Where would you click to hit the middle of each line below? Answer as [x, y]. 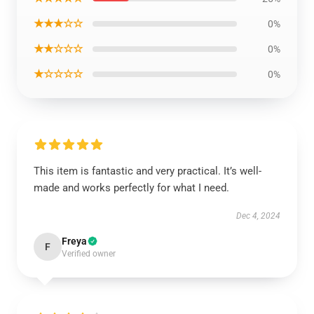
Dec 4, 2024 [258, 216]
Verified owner [89, 254]
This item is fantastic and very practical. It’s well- [148, 171]
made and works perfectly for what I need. [133, 188]
